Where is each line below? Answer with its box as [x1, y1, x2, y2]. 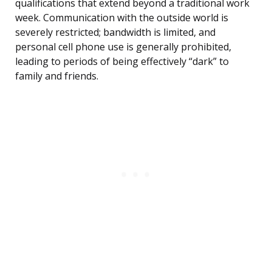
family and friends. [15, 69, 98, 83]
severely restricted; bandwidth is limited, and [15, 25, 216, 39]
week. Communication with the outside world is [15, 11, 228, 25]
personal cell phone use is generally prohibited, [15, 40, 231, 54]
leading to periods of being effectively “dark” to [15, 55, 229, 69]
